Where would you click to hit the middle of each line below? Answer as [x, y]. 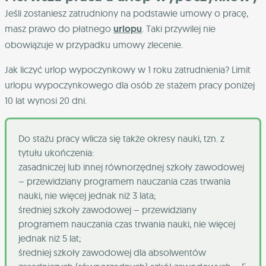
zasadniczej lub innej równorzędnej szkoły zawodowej [131, 167]
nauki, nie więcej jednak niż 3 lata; [87, 196]
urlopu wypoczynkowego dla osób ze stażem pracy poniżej [130, 85]
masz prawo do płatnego [59, 29]
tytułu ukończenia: [56, 153]
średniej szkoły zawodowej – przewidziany [107, 210]
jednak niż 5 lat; [50, 238]
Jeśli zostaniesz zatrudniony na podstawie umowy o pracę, [126, 13]
